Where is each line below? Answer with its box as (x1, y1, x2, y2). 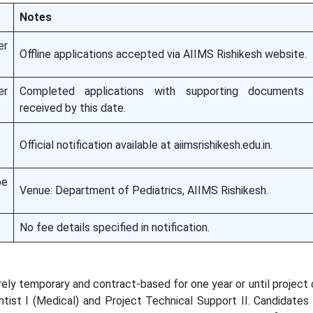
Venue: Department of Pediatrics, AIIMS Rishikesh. (19, 184, 268, 197)
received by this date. (19, 101, 126, 115)
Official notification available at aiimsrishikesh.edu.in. (19, 138, 272, 152)
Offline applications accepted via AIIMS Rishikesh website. (19, 48, 307, 61)
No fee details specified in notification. (19, 221, 210, 234)
